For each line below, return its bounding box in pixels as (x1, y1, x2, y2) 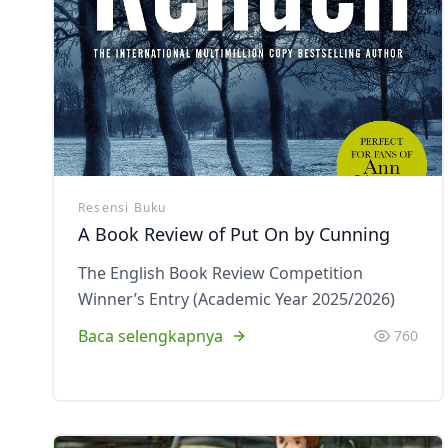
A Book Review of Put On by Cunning (78, 222, 390, 246)
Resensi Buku (78, 199, 167, 216)
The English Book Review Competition (78, 262, 363, 284)
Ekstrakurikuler (273, 14, 391, 33)
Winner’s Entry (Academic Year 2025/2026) (78, 288, 395, 310)
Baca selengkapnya (78, 325, 223, 347)
